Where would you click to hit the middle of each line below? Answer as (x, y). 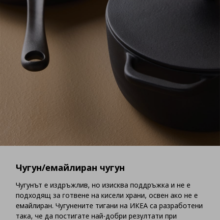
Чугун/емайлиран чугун (70, 168)
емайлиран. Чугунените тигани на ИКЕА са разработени (109, 206)
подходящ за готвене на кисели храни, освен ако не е (107, 195)
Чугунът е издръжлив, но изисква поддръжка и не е (103, 185)
